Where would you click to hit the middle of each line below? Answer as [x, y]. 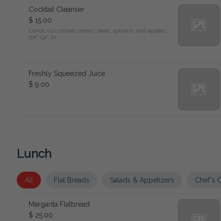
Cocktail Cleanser [53, 7]
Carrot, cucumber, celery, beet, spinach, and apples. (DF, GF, [99, 29]
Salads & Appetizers [135, 177]
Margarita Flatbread [56, 201]
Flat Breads [70, 177]
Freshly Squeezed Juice [61, 71]
